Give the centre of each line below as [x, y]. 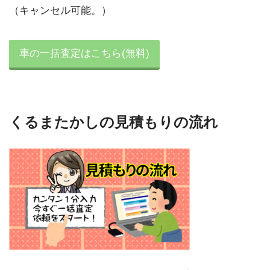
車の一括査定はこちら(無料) [85, 54]
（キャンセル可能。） [60, 10]
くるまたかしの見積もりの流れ [114, 122]
